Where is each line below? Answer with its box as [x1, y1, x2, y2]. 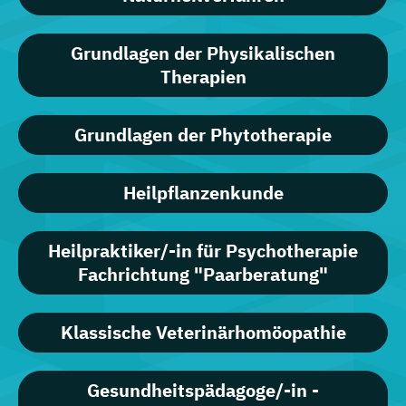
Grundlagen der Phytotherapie [74, 122, 332, 148]
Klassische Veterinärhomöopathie [60, 320, 346, 345]
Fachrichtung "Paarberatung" [78, 262, 328, 287]
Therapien [159, 64, 246, 90]
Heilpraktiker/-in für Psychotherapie [48, 238, 358, 264]
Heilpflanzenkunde [122, 180, 284, 206]
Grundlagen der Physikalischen [71, 41, 335, 66]
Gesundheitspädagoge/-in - [87, 378, 319, 403]
